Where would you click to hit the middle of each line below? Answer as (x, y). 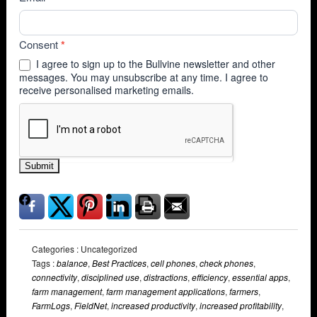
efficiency (210, 277)
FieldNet (91, 306)
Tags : (44, 263)
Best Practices (119, 263)
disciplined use (110, 277)
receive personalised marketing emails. (106, 90)
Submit (39, 166)
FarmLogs (51, 306)
